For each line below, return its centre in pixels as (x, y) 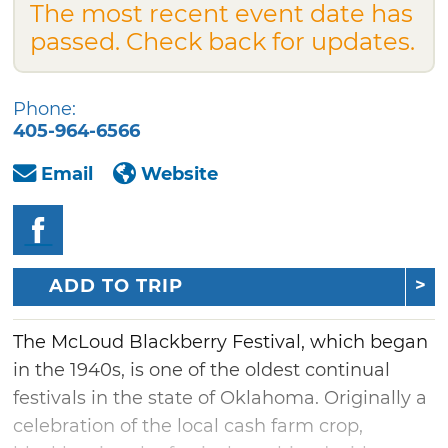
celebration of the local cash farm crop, (188, 426)
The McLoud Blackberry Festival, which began (221, 342)
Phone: (45, 108)
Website (180, 173)
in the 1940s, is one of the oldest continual (202, 370)
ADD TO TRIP (116, 286)
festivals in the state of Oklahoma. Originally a (220, 398)
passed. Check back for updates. (223, 41)
